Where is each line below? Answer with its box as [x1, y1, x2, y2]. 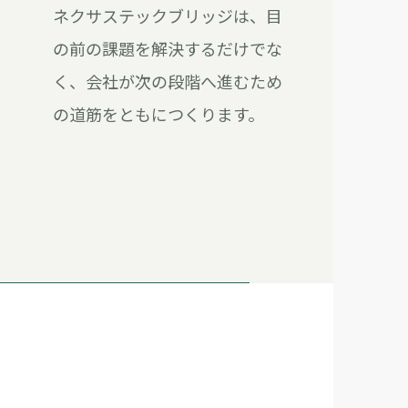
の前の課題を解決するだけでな [52, 36, 282, 60]
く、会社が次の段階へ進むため [52, 68, 282, 93]
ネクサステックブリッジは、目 [52, 3, 282, 27]
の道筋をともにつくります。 [52, 101, 264, 126]
